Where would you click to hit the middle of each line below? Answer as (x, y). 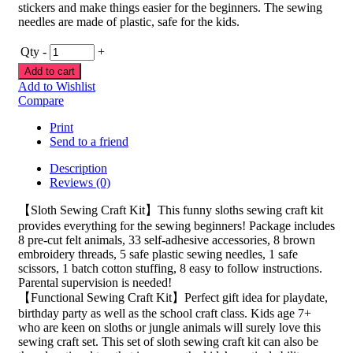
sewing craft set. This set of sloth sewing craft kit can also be (168, 341)
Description (78, 168)
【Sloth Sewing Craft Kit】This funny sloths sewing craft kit (171, 210)
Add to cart (50, 71)
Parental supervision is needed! (95, 282)
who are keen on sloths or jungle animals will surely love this (169, 327)
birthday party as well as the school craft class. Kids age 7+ (165, 313)
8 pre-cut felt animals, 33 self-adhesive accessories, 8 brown (167, 240)
